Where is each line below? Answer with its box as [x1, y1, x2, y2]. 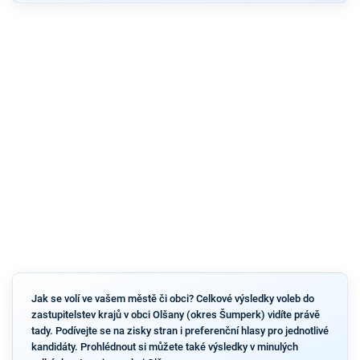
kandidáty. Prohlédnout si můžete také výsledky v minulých [31, 341, 298, 354]
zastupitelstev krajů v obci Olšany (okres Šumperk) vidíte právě [31, 309, 320, 321]
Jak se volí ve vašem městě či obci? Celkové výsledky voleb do [31, 292, 314, 305]
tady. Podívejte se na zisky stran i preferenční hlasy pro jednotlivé [31, 325, 329, 337]
